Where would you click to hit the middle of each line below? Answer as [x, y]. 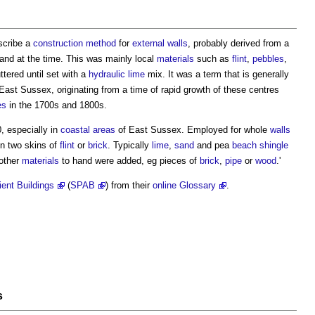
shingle [274, 145]
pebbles [268, 59]
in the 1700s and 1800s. [57, 105]
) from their [129, 185]
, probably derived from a [238, 43]
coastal [75, 130]
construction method [75, 43]
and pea [213, 145]
